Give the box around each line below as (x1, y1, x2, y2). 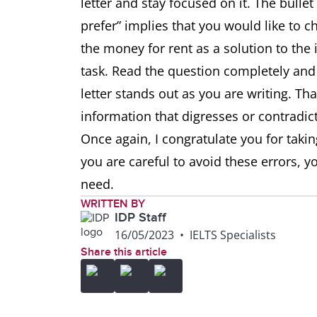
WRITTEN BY (81, 197, 145, 211)
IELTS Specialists (190, 227, 276, 243)
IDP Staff (115, 210, 166, 225)
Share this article (81, 245, 167, 259)
